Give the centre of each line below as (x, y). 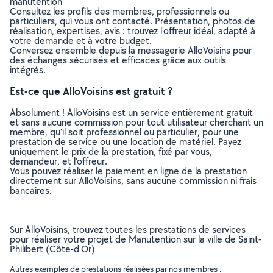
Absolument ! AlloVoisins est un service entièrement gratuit (131, 112)
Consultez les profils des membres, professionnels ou (119, 11)
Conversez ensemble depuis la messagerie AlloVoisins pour (131, 50)
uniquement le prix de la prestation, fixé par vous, (111, 151)
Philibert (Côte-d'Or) (52, 249)
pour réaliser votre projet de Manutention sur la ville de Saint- (136, 239)
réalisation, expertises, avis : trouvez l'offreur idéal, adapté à (133, 31)
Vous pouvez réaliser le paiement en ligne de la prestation (128, 171)
